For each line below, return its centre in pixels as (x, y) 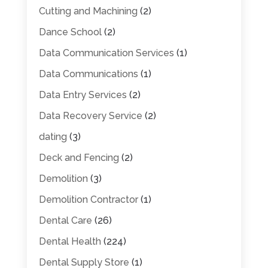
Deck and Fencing (79, 157)
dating (53, 136)
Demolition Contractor (88, 199)
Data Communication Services (106, 53)
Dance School (70, 32)
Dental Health (70, 241)
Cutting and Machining (88, 11)
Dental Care (65, 220)
